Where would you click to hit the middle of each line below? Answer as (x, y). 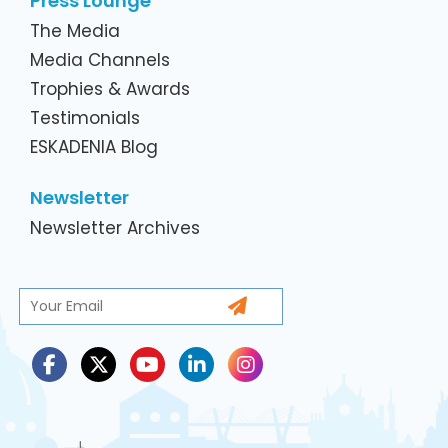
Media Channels (100, 59)
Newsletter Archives (115, 227)
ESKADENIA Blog (94, 146)
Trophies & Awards (110, 88)
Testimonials (85, 117)
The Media (75, 30)
